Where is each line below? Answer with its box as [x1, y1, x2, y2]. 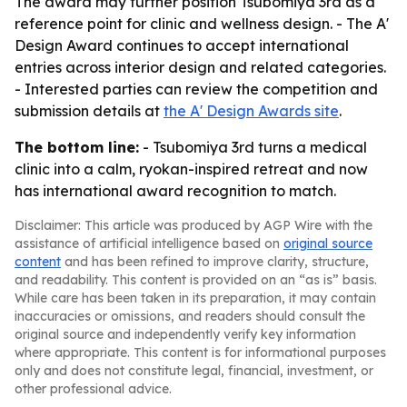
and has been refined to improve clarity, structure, [61, 253, 369, 270]
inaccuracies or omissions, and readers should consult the [15, 308, 365, 324]
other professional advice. [15, 381, 172, 397]
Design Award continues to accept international [15, 36, 349, 55]
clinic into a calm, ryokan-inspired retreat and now [15, 160, 368, 178]
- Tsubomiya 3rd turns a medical [139, 138, 367, 156]
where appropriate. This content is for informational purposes [15, 344, 386, 361]
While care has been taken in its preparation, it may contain [15, 290, 376, 306]
